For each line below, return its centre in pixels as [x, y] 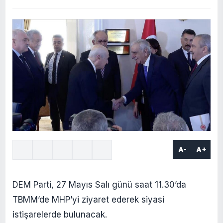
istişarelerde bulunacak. [60, 214]
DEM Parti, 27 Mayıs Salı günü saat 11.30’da [99, 184]
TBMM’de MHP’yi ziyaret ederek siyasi [88, 199]
